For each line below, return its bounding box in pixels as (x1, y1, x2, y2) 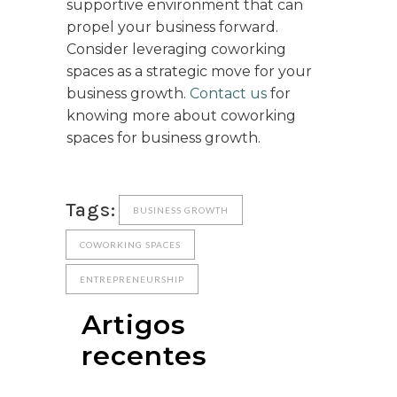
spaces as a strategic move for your (66, 63, 312, 81)
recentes (82, 339, 207, 373)
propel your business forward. (66, 19, 278, 36)
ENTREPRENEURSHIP (80, 274, 184, 285)
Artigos (82, 308, 186, 342)
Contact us (190, 85, 267, 103)
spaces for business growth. (66, 129, 261, 147)
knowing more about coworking (66, 107, 296, 125)
